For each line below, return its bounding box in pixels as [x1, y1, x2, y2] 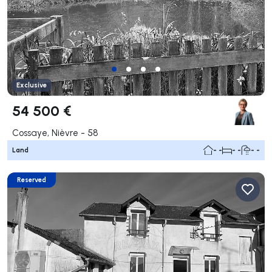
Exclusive [16, 80, 47, 89]
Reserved [17, 175, 46, 184]
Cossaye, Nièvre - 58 [12, 126, 98, 138]
